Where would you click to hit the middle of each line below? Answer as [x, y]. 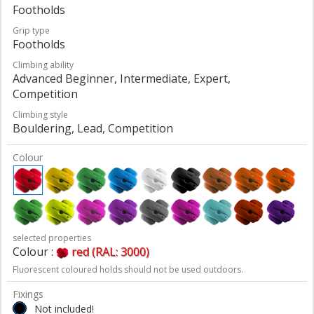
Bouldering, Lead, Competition [93, 128]
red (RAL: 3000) [110, 251]
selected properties [52, 238]
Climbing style [40, 114]
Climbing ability [43, 64]
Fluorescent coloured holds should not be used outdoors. [128, 270]
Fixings [28, 294]
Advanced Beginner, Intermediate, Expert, [122, 78]
